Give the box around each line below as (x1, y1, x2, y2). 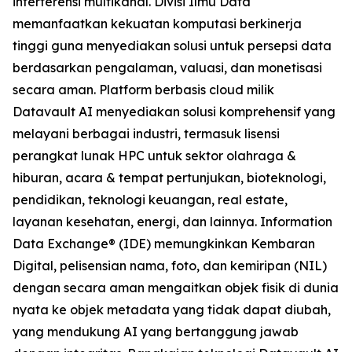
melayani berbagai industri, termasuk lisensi (13, 126, 280, 142)
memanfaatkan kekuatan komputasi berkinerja (13, 16, 302, 32)
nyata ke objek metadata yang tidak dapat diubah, (13, 302, 331, 318)
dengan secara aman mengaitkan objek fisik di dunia (13, 280, 339, 296)
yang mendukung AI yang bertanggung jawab (13, 324, 299, 340)
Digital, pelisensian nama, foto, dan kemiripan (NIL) (13, 258, 327, 274)
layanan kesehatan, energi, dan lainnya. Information (13, 214, 332, 230)
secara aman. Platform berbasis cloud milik (13, 82, 274, 98)
